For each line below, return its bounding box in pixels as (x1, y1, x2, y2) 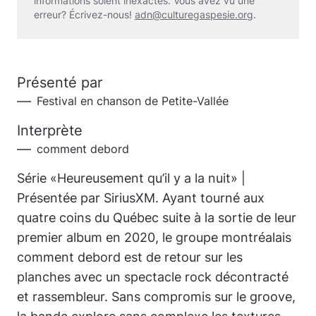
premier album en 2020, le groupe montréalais (17, 229, 291, 245)
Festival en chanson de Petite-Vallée (37, 93, 229, 108)
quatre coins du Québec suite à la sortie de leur (17, 209, 296, 225)
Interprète (17, 121, 83, 139)
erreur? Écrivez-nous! (34, 8, 135, 20)
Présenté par (17, 73, 102, 91)
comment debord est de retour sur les (17, 249, 243, 265)
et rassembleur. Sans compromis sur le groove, (17, 288, 296, 304)
